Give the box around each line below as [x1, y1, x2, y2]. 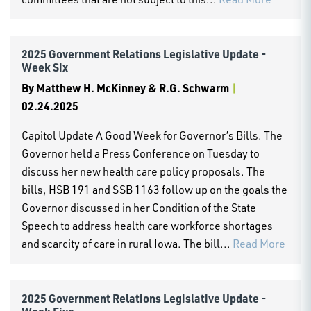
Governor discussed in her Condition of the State [22, 200, 256, 215]
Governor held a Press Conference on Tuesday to [22, 146, 260, 160]
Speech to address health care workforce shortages [22, 218, 273, 233]
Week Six [22, 59, 68, 74]
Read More [233, 236, 285, 251]
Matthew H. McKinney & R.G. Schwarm [36, 80, 229, 95]
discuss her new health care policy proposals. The [22, 164, 265, 178]
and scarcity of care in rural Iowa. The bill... [22, 236, 233, 251]
